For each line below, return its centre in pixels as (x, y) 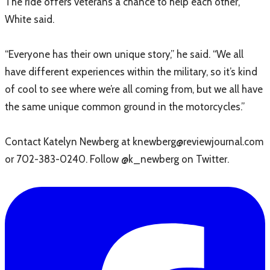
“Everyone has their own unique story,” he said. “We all (124, 54)
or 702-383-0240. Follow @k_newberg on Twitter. (117, 159)
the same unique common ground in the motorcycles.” (125, 107)
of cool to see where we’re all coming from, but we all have (134, 89)
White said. (30, 19)
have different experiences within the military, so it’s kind (131, 72)
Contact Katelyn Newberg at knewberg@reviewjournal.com (134, 142)
